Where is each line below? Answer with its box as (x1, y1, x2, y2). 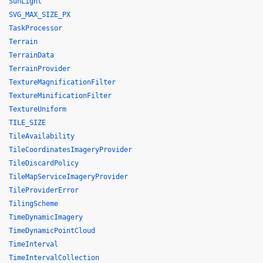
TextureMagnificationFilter (9, 78, 116, 86)
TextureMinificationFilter (9, 92, 112, 100)
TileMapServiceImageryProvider (9, 173, 128, 181)
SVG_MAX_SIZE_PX (9, 11, 70, 19)
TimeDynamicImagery (9, 213, 83, 221)
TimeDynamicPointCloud (9, 227, 95, 235)
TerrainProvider (9, 65, 70, 73)
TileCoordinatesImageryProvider (9, 146, 132, 154)
